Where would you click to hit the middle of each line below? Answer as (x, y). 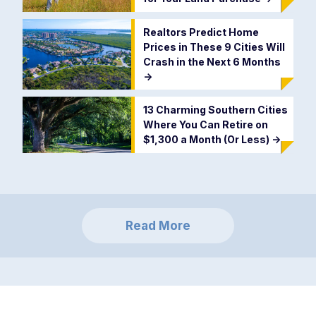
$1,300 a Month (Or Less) (207, 140)
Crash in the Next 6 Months (212, 61)
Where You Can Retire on (205, 125)
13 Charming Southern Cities (215, 110)
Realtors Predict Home (201, 32)
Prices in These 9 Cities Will (214, 47)
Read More (158, 225)
